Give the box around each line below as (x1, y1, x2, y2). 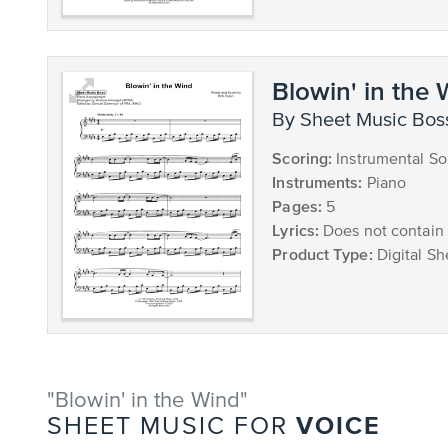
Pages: (272, 196, 322, 215)
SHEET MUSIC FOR (47, 414, 296, 440)
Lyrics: (272, 220, 320, 239)
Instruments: (272, 172, 363, 191)
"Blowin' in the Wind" (47, 389, 249, 412)
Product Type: (272, 244, 373, 263)
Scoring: (272, 148, 333, 167)
